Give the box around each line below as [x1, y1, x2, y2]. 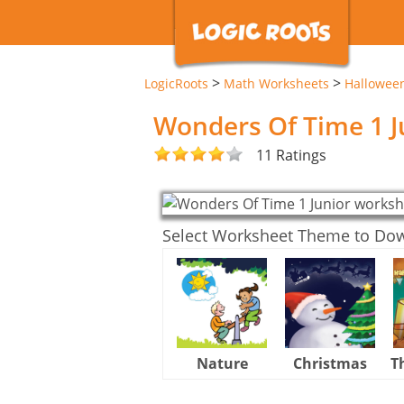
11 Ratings [256, 144, 326, 165]
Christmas [293, 353, 367, 373]
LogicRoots [144, 75, 208, 92]
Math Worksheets [224, 75, 329, 92]
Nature [196, 353, 248, 373]
